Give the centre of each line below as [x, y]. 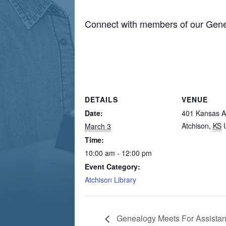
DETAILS [101, 99]
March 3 [98, 126]
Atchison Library [110, 180]
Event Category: [112, 166]
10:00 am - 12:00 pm [118, 153]
